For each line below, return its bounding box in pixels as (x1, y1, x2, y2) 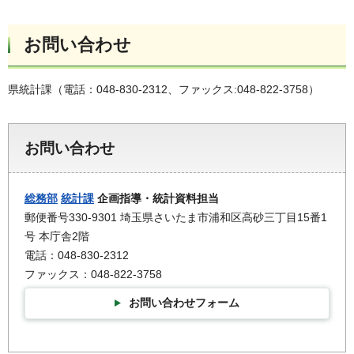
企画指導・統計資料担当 (94, 192, 219, 205)
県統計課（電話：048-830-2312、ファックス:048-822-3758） (8, 83, 319, 96)
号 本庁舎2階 (24, 230, 89, 243)
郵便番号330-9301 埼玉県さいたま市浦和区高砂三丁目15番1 (24, 211, 327, 224)
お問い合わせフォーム (129, 296, 239, 309)
